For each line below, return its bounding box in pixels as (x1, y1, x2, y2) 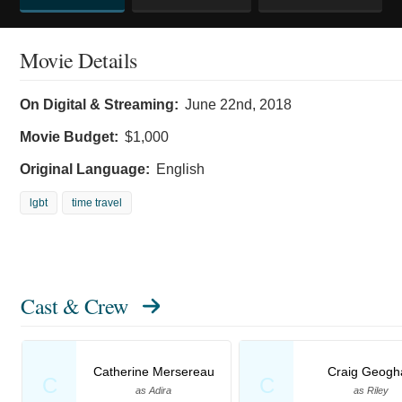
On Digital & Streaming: (20, 96, 179, 112)
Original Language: (20, 161, 150, 177)
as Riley (353, 384, 389, 396)
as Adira (135, 384, 171, 396)
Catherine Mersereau (92, 363, 214, 379)
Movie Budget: (20, 128, 118, 144)
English (156, 161, 205, 177)
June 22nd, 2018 (185, 96, 292, 112)
